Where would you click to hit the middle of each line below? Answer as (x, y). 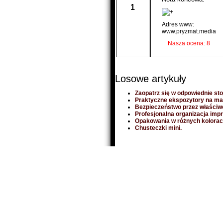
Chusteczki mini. (158, 128)
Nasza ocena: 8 (189, 43)
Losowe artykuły (151, 79)
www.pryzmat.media (189, 31)
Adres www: (178, 24)
